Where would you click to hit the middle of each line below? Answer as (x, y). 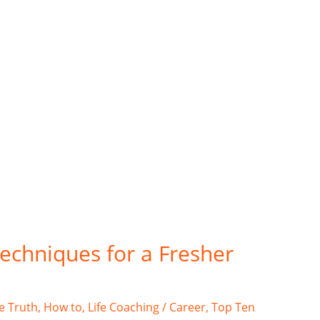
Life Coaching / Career (146, 307)
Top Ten (233, 307)
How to (62, 307)
